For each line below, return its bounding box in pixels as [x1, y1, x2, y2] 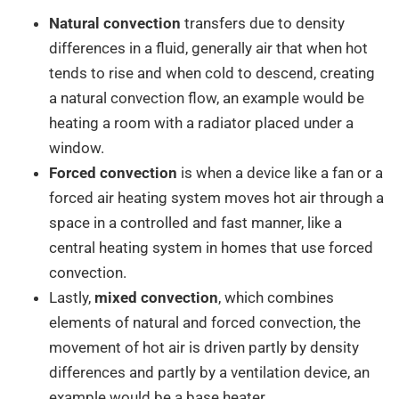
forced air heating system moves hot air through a [49, 189, 384, 208]
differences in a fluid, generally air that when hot [49, 39, 368, 58]
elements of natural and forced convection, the [49, 313, 361, 332]
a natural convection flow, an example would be [49, 89, 364, 108]
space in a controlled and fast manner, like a [49, 214, 342, 232]
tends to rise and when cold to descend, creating [49, 64, 375, 83]
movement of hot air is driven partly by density [49, 338, 359, 357]
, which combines [218, 289, 334, 307]
